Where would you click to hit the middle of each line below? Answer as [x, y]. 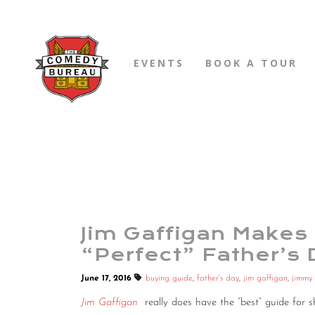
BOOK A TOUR [251, 63]
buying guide [169, 279]
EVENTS [159, 63]
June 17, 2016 [108, 279]
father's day [218, 279]
